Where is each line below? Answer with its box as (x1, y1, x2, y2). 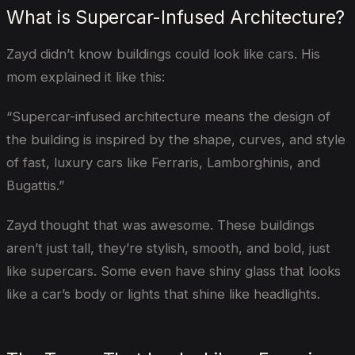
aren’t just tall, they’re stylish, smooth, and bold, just (6, 239, 330, 256)
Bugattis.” (6, 177, 64, 193)
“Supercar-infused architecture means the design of (6, 108, 330, 124)
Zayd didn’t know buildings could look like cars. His (6, 46, 320, 63)
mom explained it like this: (6, 69, 165, 86)
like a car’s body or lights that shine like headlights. (6, 285, 320, 302)
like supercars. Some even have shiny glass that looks (6, 262, 341, 279)
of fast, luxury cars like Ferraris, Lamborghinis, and (6, 154, 320, 170)
